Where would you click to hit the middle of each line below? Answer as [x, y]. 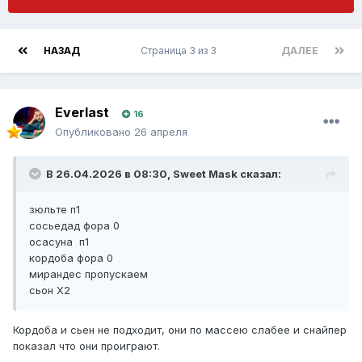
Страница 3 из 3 [181, 51]
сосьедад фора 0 [74, 226]
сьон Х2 [50, 290]
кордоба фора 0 [71, 258]
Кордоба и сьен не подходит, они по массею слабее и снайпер [180, 330]
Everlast [82, 113]
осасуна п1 [59, 242]
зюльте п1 [55, 210]
